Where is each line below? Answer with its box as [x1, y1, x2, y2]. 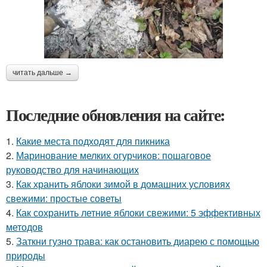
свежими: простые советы [6, 191, 122, 205]
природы [6, 248, 45, 262]
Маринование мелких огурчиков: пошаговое [16, 148, 211, 162]
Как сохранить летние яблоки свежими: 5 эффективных [16, 205, 260, 219]
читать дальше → [13, 68, 72, 77]
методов [6, 219, 43, 234]
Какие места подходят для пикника [16, 133, 170, 148]
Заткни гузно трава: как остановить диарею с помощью [16, 234, 259, 248]
